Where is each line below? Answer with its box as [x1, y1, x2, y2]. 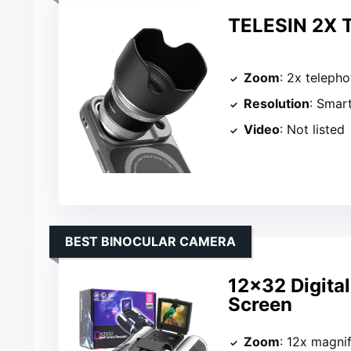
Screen [228, 293, 293, 317]
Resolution [244, 95, 310, 111]
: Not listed [280, 121, 346, 137]
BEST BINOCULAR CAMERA [65, 233, 237, 250]
